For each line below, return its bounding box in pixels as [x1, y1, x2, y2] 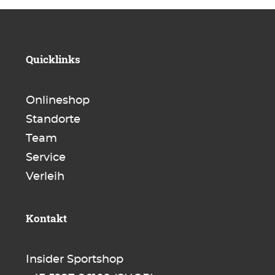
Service [26, 152, 66, 164]
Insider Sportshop [26, 254, 124, 266]
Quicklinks [26, 52, 81, 67]
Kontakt [26, 211, 68, 226]
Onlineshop [26, 95, 90, 107]
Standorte [26, 114, 81, 126]
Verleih [26, 171, 65, 183]
